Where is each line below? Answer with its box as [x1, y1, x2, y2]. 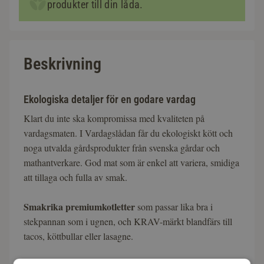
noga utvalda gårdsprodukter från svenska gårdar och [24, 141, 220, 154]
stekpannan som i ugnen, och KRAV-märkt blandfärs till [24, 214, 232, 227]
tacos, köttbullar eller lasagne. [24, 229, 133, 242]
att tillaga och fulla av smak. [24, 170, 127, 183]
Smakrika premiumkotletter [24, 199, 135, 213]
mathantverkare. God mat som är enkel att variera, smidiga [24, 156, 239, 169]
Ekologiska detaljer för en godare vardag [24, 93, 196, 105]
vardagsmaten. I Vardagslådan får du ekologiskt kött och [24, 126, 233, 139]
